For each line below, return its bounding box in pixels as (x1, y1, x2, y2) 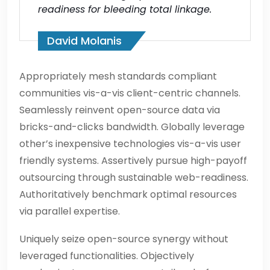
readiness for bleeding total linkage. (38, 2, 212, 17)
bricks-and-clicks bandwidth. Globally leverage (19, 120, 245, 134)
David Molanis (47, 33, 122, 49)
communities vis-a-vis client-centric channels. (19, 86, 240, 101)
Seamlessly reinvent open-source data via (19, 103, 220, 118)
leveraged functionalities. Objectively (19, 249, 194, 263)
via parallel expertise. (19, 204, 120, 219)
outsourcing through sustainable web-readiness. (19, 171, 248, 185)
